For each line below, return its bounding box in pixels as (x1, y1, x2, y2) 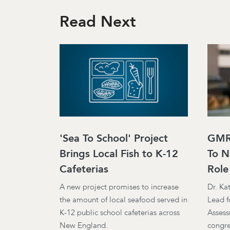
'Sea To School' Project (60, 132, 168, 145)
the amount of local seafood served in (60, 195, 187, 205)
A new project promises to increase (60, 182, 179, 192)
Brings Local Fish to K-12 (60, 147, 178, 160)
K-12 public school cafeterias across (60, 208, 180, 218)
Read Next (60, 12, 136, 31)
